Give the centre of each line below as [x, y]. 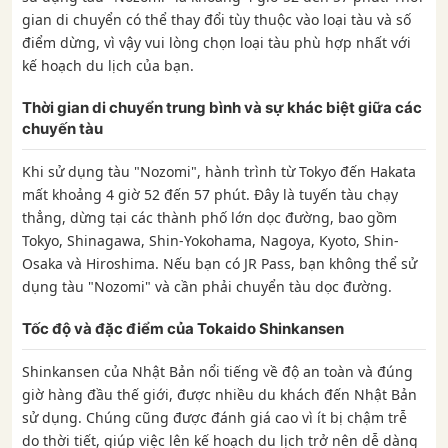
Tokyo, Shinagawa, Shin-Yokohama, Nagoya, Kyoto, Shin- [210, 241]
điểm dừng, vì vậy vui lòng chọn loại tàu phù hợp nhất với [216, 43]
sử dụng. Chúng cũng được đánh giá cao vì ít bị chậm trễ [214, 418]
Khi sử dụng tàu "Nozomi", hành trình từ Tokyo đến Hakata [219, 172]
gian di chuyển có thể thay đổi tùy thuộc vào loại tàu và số [216, 20]
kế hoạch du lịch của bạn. [108, 66]
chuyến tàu [62, 129]
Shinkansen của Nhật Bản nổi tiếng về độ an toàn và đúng [217, 372]
